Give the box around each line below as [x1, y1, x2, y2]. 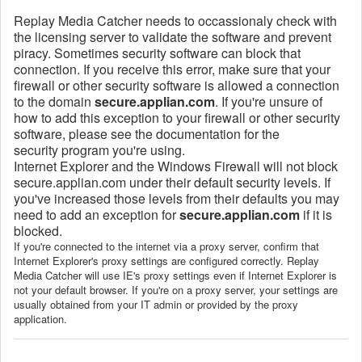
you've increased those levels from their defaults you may [14, 188, 339, 208]
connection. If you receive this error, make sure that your [14, 59, 330, 78]
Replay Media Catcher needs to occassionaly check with [14, 11, 337, 30]
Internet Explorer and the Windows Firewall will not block [14, 156, 338, 175]
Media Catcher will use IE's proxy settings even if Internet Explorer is [14, 267, 337, 283]
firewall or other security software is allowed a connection [14, 75, 339, 95]
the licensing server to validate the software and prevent [14, 27, 331, 46]
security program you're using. [14, 140, 185, 159]
